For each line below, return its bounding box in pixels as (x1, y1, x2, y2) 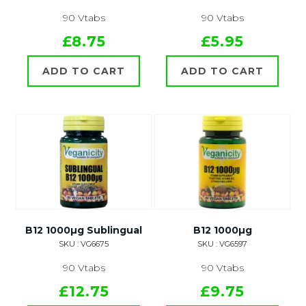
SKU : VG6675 (59, 239, 109, 249)
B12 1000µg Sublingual (25, 224, 142, 237)
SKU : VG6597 (197, 239, 247, 249)
